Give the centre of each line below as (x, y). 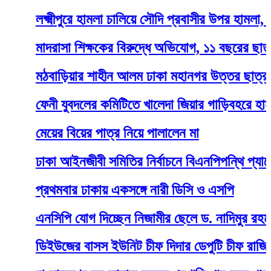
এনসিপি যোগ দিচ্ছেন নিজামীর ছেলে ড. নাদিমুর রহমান (130, 218)
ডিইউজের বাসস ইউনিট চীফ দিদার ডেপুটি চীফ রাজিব (127, 247)
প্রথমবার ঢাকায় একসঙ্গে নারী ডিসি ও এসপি (107, 190)
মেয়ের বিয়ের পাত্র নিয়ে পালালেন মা (90, 133)
